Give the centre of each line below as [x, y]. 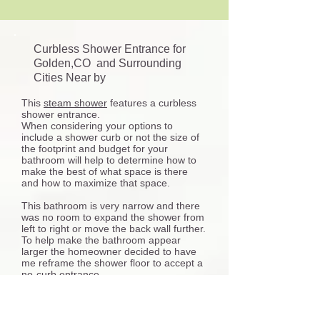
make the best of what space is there [105, 171]
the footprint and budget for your [95, 149]
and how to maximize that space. [96, 183]
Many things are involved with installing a [114, 286]
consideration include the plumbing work [112, 309]
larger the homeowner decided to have [109, 251]
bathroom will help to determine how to [109, 160]
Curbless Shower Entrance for [110, 49]
